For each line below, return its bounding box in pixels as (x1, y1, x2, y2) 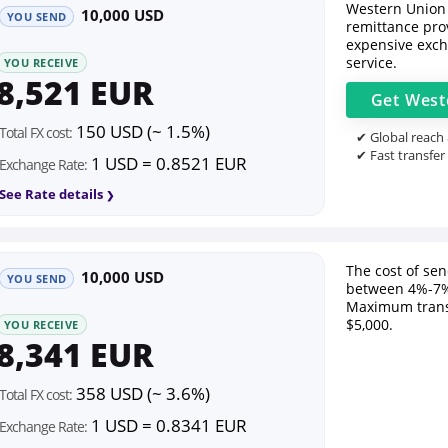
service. (346, 53, 397, 72)
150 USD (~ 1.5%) (72, 120, 210, 144)
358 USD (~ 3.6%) (72, 382, 210, 406)
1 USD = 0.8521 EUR (87, 152, 247, 176)
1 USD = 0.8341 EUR (87, 414, 247, 438)
